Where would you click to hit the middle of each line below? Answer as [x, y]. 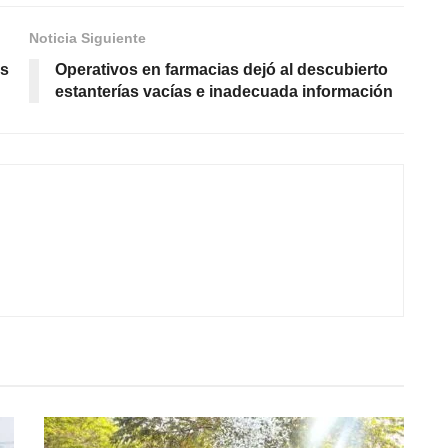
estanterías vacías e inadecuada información [224, 91]
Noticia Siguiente [87, 37]
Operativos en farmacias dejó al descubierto [221, 69]
